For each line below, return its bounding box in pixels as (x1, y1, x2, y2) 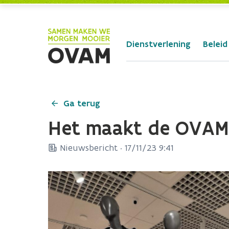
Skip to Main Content (4, 5, 86, 15)
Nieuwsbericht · (57, 142, 125, 153)
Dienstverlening (126, 38, 191, 50)
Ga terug (63, 98, 100, 109)
